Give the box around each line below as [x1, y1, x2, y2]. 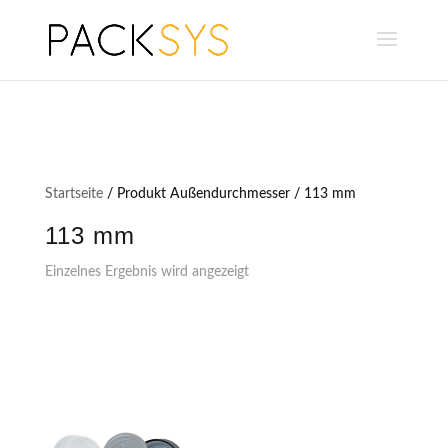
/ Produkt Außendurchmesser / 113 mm [102, 187, 356, 201]
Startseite [44, 187, 103, 201]
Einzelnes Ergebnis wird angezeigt [44, 265, 249, 279]
